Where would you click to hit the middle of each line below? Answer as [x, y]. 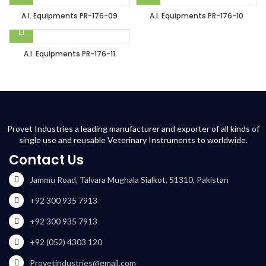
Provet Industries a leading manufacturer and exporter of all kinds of [133, 129]
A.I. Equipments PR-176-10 [197, 16]
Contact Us [46, 160]
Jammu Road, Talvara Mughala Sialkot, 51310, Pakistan [129, 180]
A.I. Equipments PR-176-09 [69, 16]
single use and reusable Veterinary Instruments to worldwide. [133, 140]
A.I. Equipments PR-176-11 [69, 54]
